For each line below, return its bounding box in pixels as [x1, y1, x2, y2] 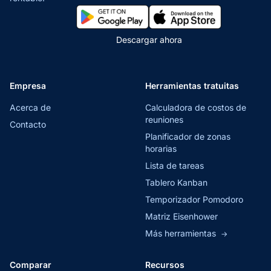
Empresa [10, 80, 46, 91]
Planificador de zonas [145, 131, 230, 142]
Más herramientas [145, 228, 218, 239]
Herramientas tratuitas [145, 80, 239, 91]
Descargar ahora [116, 34, 182, 45]
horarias [145, 143, 177, 154]
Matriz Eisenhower [145, 211, 218, 222]
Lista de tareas [145, 160, 204, 171]
